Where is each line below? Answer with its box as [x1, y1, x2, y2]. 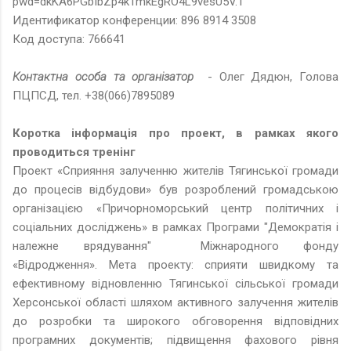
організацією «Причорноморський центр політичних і [13, 201, 338, 215]
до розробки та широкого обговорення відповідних [13, 313, 338, 328]
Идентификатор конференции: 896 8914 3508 [13, 13, 256, 27]
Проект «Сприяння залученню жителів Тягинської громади [13, 163, 338, 178]
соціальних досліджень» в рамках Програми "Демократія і [13, 219, 338, 234]
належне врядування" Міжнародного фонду [13, 238, 338, 253]
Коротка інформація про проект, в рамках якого [13, 125, 338, 140]
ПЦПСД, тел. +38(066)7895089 [13, 88, 175, 103]
